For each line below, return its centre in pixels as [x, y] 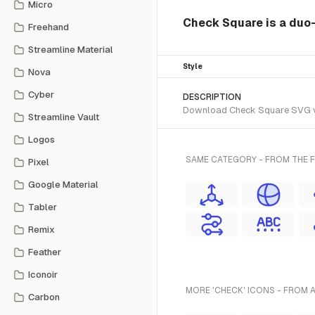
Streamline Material [71, 50]
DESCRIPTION [212, 97]
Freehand [49, 27]
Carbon [44, 297]
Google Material [63, 185]
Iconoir [43, 275]
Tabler [43, 207]
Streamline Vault [64, 117]
